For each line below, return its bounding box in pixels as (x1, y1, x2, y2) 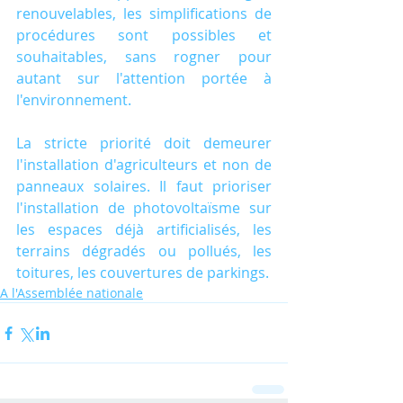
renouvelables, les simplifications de (16, 4, 272, 24)
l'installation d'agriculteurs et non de (16, 155, 272, 175)
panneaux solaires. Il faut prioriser (16, 176, 272, 197)
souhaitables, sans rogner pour (16, 47, 272, 67)
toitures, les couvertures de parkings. (16, 263, 269, 283)
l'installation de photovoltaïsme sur (16, 198, 272, 219)
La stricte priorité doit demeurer (16, 133, 272, 154)
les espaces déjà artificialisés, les (16, 219, 272, 240)
